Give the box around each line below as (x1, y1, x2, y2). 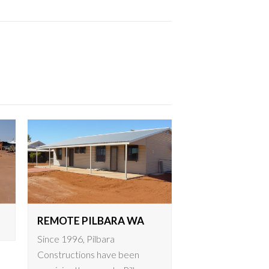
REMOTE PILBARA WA (37, 214, 144, 227)
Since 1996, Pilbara (37, 232, 115, 244)
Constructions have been (37, 248, 139, 260)
